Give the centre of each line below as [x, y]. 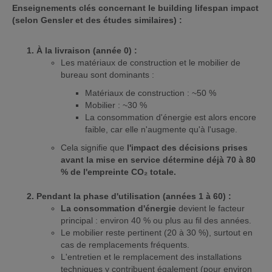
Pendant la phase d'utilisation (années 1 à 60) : [134, 196]
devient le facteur [210, 208]
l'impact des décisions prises [187, 148]
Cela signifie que [94, 148]
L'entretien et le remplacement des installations [151, 257]
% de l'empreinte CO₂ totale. [118, 172]
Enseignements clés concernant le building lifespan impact [135, 8]
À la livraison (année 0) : [87, 50]
